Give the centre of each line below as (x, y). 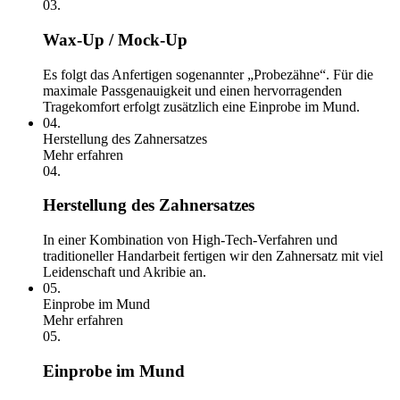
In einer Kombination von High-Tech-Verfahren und (190, 240)
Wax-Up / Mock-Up (115, 39)
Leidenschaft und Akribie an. (125, 272)
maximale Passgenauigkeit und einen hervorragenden (192, 90)
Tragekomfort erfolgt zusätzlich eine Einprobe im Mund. (201, 106)
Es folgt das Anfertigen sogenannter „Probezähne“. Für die (208, 74)
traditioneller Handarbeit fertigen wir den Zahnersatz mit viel (213, 256)
